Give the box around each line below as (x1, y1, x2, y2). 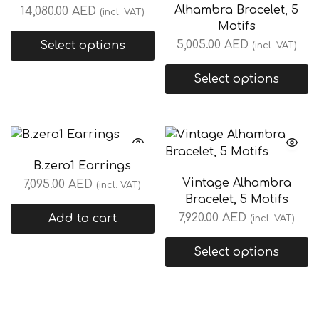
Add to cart (48, 211, 117, 225)
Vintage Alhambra (182, 176, 291, 189)
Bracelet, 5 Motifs (184, 192, 288, 206)
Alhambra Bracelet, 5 (174, 3, 299, 16)
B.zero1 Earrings (33, 159, 132, 172)
